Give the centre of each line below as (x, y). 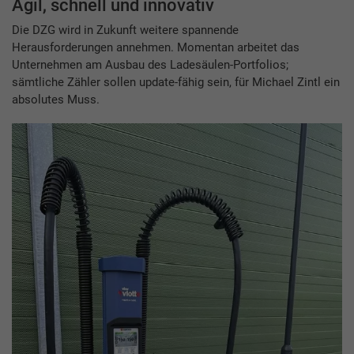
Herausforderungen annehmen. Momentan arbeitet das (156, 47)
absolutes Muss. (56, 99)
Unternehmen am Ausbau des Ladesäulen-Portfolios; (150, 64)
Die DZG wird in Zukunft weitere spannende (125, 30)
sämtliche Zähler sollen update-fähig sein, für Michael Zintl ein (176, 82)
